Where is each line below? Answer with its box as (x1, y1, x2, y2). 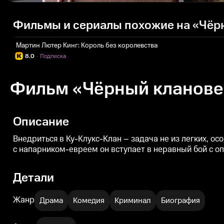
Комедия (73, 194, 104, 206)
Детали (13, 169, 54, 186)
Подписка (40, 52, 66, 61)
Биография (161, 194, 200, 206)
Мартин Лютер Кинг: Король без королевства (16, 40, 157, 51)
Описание (13, 113, 69, 130)
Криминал (114, 194, 151, 206)
